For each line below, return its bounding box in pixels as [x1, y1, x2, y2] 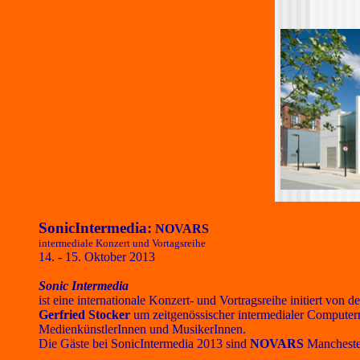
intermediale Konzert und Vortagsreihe [39, 237, 206, 249]
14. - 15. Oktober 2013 [39, 250, 155, 264]
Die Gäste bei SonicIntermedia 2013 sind [39, 337, 250, 350]
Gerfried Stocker [39, 308, 130, 321]
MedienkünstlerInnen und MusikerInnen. [39, 322, 246, 336]
